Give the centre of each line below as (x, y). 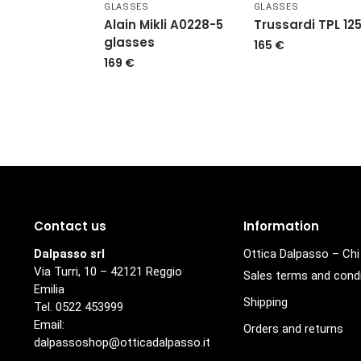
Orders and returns (293, 329)
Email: (49, 325)
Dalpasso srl (69, 254)
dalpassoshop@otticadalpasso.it (122, 343)
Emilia (49, 290)
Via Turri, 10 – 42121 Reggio (108, 272)
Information (281, 226)
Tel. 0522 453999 (78, 307)
